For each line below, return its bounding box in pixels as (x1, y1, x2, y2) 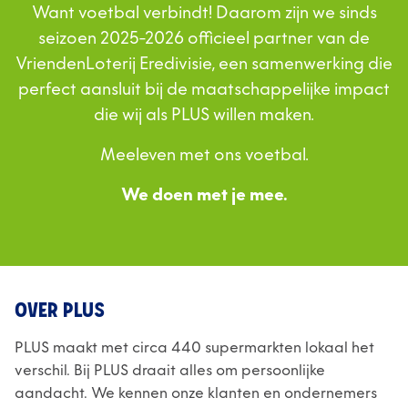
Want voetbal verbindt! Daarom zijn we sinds (31, 2, 377, 24)
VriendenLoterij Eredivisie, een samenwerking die (15, 53, 393, 75)
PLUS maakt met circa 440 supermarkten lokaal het (15, 338, 374, 358)
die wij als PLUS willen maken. (94, 104, 314, 126)
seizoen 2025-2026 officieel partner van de (38, 27, 370, 49)
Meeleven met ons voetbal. (99, 144, 309, 166)
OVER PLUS (15, 302, 105, 321)
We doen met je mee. (120, 184, 288, 206)
